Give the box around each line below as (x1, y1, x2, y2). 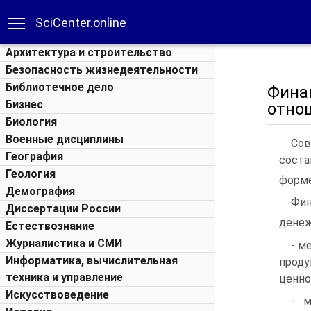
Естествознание (6, 219, 94, 233)
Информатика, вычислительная (6, 254, 178, 267)
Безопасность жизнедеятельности (6, 63, 198, 76)
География (6, 150, 63, 163)
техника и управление (6, 271, 123, 284)
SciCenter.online (35, 15, 126, 30)
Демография (6, 185, 75, 198)
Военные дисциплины (6, 133, 124, 146)
